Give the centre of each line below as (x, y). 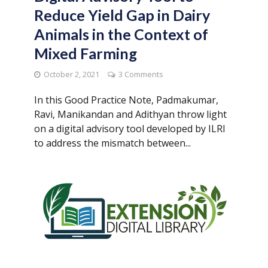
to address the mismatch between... (112, 143)
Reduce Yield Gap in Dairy (122, 15)
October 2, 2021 (71, 75)
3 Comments (140, 75)
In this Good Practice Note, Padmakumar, (126, 100)
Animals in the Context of (121, 34)
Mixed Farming (85, 54)
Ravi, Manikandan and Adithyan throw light (130, 115)
